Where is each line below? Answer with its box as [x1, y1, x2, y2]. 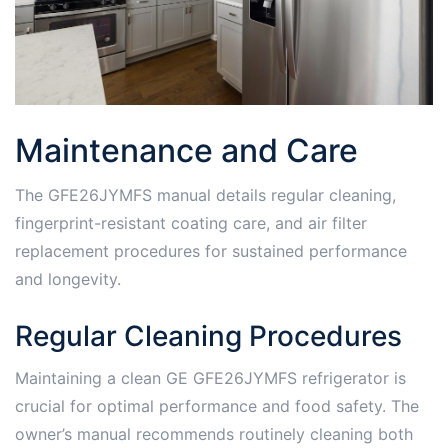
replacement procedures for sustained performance [15, 241, 407, 262]
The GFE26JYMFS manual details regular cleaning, [15, 185, 396, 206]
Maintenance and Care [15, 131, 358, 171]
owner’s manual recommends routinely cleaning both [15, 424, 413, 445]
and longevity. [15, 269, 121, 290]
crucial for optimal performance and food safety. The [15, 396, 419, 417]
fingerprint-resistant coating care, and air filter [15, 213, 367, 234]
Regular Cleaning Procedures [15, 319, 402, 354]
